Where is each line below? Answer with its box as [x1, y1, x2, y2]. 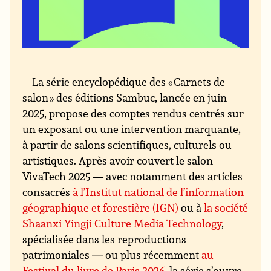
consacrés [22, 184, 73, 200]
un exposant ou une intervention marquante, [22, 122, 241, 137]
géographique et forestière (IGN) [22, 200, 179, 215]
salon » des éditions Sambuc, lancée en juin [22, 90, 227, 105]
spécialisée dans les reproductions [22, 232, 187, 247]
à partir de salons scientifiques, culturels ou [22, 137, 232, 152]
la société [204, 200, 249, 215]
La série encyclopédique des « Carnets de [32, 74, 226, 90]
